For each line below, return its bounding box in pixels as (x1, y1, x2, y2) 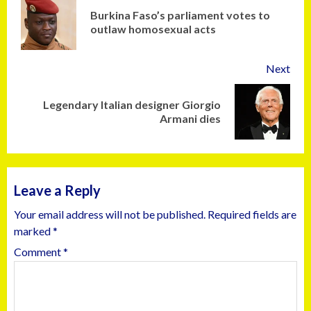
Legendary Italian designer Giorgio (43, 98, 221, 111)
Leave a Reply (14, 182, 101, 199)
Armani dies (160, 112, 221, 125)
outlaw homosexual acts (90, 22, 216, 35)
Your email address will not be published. (14, 208, 205, 221)
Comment (14, 245, 63, 258)
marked (14, 224, 53, 237)
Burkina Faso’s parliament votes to (90, 8, 270, 22)
